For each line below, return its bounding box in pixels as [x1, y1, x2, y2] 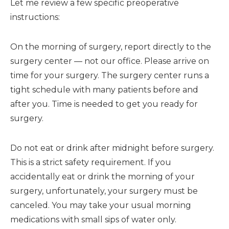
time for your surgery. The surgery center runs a [10, 70, 209, 80]
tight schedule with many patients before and [10, 84, 198, 95]
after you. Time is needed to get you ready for [10, 99, 198, 109]
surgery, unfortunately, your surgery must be [10, 186, 198, 196]
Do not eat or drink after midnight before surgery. [10, 143, 214, 153]
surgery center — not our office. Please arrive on [10, 56, 209, 66]
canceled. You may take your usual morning [10, 200, 191, 210]
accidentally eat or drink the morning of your [10, 171, 195, 181]
